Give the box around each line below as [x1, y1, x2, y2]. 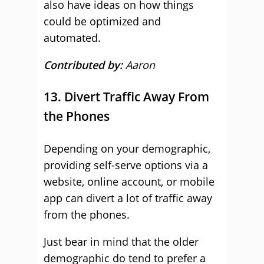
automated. [44, 31, 101, 45]
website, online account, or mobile [44, 174, 214, 189]
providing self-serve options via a [44, 158, 208, 172]
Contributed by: [44, 58, 126, 72]
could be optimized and [44, 14, 161, 28]
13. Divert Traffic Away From [44, 88, 209, 105]
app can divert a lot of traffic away [44, 191, 212, 205]
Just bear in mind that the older [44, 235, 199, 249]
